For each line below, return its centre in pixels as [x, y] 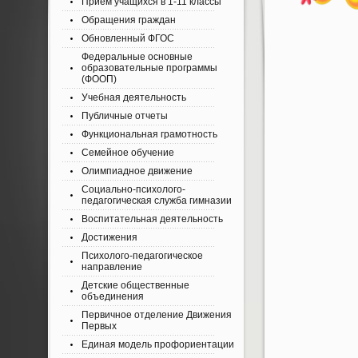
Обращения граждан [129, 20]
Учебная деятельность [134, 97]
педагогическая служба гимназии [157, 201]
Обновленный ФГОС [128, 38]
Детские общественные [135, 285]
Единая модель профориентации [158, 344]
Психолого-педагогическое [142, 256]
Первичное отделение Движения [157, 315]
